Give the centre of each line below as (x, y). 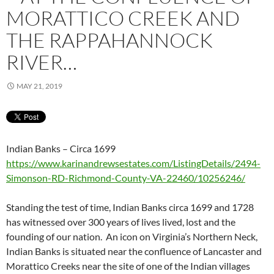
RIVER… (42, 62)
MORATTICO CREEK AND (123, 18)
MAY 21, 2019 (39, 86)
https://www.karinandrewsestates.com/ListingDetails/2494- (133, 163)
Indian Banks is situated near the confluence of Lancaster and (134, 251)
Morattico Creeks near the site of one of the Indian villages (128, 265)
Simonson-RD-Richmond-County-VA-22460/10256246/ (126, 177)
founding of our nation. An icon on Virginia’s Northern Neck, (132, 236)
